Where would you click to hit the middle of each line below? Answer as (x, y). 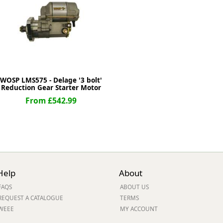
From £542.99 (51, 101)
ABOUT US (134, 187)
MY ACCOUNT (139, 209)
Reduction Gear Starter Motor (51, 88)
